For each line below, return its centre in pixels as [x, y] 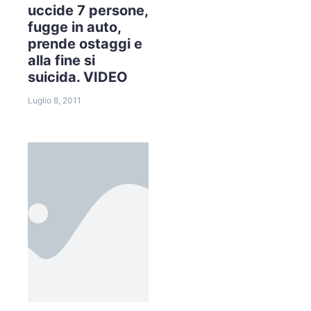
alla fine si [61, 60]
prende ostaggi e [85, 43]
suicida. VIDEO [78, 77]
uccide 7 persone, [88, 10]
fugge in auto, [75, 27]
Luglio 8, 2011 [54, 100]
